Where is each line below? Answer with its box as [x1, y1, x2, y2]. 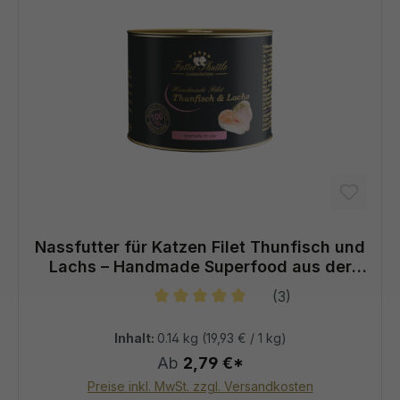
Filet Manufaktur [135, 277, 265, 296]
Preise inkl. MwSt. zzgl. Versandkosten [87, 378, 313, 394]
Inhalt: [113, 330, 157, 346]
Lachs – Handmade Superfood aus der [48, 257, 352, 277]
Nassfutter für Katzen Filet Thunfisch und [35, 237, 365, 257]
